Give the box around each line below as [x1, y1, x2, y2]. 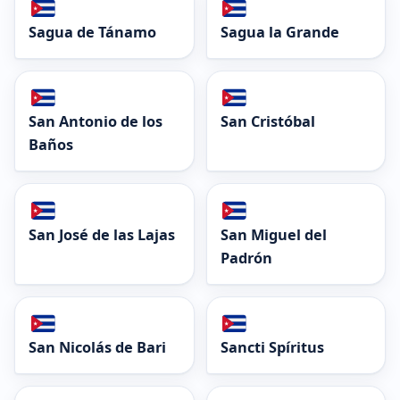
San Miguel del [220, 224, 327, 245]
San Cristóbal [220, 112, 315, 132]
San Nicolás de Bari [29, 337, 166, 357]
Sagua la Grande [220, 22, 339, 43]
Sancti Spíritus [220, 337, 324, 357]
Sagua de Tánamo [29, 22, 156, 43]
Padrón [220, 247, 272, 268]
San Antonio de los [29, 112, 162, 132]
